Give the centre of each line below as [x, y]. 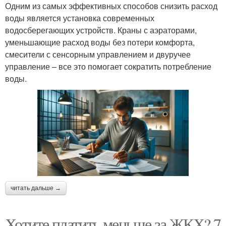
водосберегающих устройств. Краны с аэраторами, [101, 30]
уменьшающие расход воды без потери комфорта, [100, 42]
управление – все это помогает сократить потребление [108, 66]
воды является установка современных [80, 18]
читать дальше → [36, 188]
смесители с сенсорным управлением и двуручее [98, 54]
